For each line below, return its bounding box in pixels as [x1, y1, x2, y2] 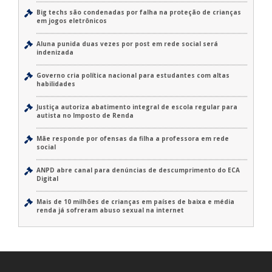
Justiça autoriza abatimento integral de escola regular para [36, 103, 237, 112]
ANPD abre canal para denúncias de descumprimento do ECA [36, 166, 240, 175]
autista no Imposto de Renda [36, 111, 134, 120]
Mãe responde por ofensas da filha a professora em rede [36, 134, 229, 143]
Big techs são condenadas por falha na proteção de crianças [36, 8, 241, 17]
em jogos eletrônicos [36, 16, 107, 25]
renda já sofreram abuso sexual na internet [36, 206, 184, 215]
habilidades [36, 80, 75, 89]
